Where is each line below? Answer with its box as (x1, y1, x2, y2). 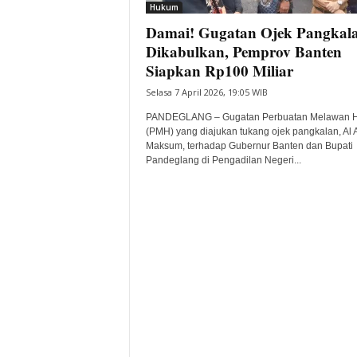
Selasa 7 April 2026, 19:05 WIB (145, 86, 268, 98)
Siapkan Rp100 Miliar (145, 60, 293, 81)
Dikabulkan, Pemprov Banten (145, 41, 342, 62)
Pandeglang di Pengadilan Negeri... (145, 155, 301, 166)
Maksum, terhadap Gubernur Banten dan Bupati (145, 140, 353, 151)
